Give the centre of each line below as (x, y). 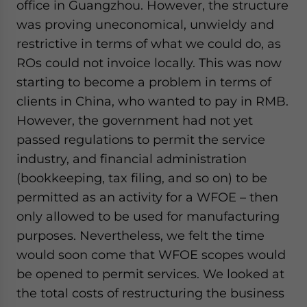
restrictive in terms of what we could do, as (149, 44)
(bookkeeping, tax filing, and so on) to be (142, 178)
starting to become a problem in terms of (144, 82)
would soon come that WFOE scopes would (151, 255)
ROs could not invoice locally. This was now (149, 63)
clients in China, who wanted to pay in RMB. (152, 101)
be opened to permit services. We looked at (150, 274)
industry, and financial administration (132, 159)
